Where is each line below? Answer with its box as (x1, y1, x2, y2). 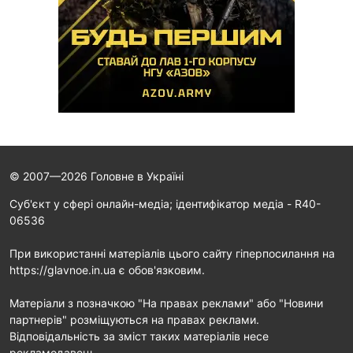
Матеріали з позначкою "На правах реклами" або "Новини (9, 296, 323, 310)
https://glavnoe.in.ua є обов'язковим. (9, 263, 205, 277)
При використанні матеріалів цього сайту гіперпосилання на (9, 247, 335, 261)
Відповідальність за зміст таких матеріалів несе (9, 329, 269, 344)
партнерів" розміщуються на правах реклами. (9, 313, 259, 327)
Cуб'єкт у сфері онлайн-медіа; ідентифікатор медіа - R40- (9, 197, 321, 211)
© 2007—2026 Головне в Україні (9, 169, 184, 184)
